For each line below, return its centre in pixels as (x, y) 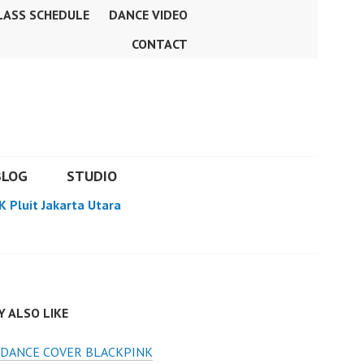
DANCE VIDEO (148, 15)
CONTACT (160, 44)
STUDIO (92, 176)
